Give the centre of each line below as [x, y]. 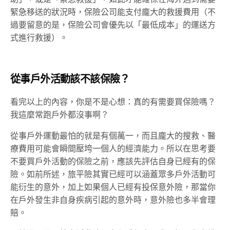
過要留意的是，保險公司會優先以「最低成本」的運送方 [113, 25]
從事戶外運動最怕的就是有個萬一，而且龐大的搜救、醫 [113, 136]
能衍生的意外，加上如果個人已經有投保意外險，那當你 [113, 187]
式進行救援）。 [39, 38]
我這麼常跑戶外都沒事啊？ [60, 115]
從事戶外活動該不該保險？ [70, 79]
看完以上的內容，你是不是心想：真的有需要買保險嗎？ [113, 102]
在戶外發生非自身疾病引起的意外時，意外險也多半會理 [113, 200]
